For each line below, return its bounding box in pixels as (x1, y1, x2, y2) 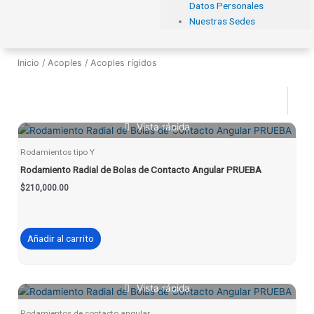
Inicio (18, 57, 39, 69)
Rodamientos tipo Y (20, 147, 95, 158)
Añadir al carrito (27, 233, 94, 245)
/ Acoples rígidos (82, 57, 157, 69)
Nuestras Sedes (189, 15, 256, 27)
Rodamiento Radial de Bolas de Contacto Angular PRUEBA (20, 164, 261, 176)
